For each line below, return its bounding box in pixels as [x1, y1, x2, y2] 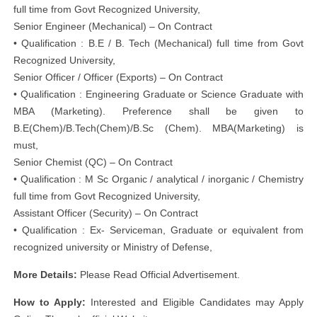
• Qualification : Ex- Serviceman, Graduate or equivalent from [13, 224, 304, 236]
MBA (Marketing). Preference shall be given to [13, 105, 304, 117]
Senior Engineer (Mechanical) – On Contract [13, 21, 212, 32]
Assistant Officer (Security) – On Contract [13, 207, 198, 219]
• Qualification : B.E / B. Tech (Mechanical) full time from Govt [13, 38, 304, 49]
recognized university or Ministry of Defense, [13, 241, 212, 253]
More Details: [13, 269, 77, 280]
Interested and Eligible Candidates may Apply [86, 296, 304, 308]
